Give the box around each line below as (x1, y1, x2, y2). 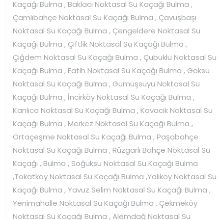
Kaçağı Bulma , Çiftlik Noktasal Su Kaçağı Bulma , (13, 38, 187, 49)
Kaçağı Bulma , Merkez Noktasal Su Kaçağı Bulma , (13, 118, 193, 129)
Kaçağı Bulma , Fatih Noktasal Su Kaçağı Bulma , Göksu (13, 65, 210, 76)
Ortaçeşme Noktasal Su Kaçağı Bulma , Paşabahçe (13, 131, 198, 142)
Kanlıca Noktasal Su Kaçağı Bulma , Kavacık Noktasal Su (13, 105, 213, 115)
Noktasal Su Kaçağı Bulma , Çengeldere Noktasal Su (13, 25, 200, 36)
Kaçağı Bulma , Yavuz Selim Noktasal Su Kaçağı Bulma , (13, 184, 211, 195)
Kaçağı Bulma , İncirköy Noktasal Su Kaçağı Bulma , (13, 91, 194, 102)
